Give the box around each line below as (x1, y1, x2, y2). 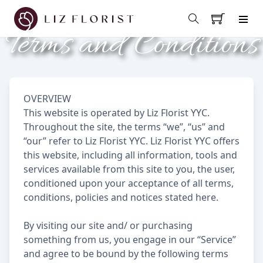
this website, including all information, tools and (23, 149, 237, 161)
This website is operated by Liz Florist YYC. (23, 106, 210, 119)
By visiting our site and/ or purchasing (23, 219, 193, 232)
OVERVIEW (23, 92, 71, 105)
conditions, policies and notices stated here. (23, 191, 218, 204)
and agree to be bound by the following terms (23, 247, 228, 260)
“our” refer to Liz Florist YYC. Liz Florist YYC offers (23, 134, 240, 147)
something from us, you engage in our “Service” (23, 233, 236, 246)
